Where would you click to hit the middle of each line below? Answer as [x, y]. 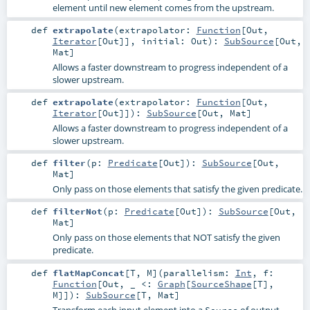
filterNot [77, 211]
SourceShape [221, 283]
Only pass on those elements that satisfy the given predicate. [177, 189]
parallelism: [199, 272]
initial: [166, 41]
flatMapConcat [88, 272]
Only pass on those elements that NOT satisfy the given [166, 238]
